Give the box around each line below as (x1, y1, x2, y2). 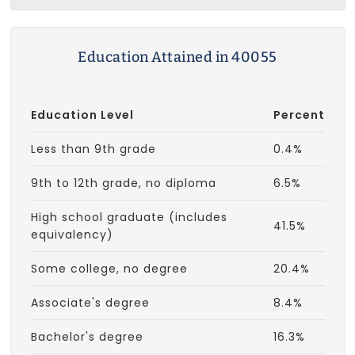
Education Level (30, 107, 134, 124)
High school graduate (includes (30, 209, 227, 226)
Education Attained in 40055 (78, 48, 277, 67)
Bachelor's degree (30, 329, 143, 345)
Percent (273, 107, 325, 124)
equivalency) (30, 227, 113, 243)
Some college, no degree (30, 261, 188, 277)
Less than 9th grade (30, 141, 156, 158)
